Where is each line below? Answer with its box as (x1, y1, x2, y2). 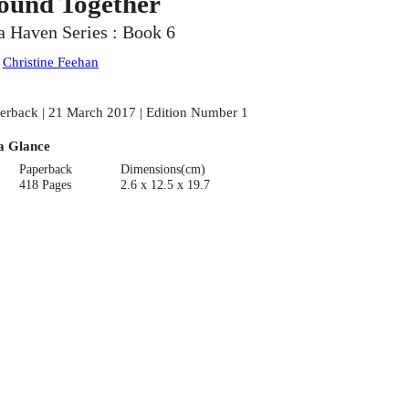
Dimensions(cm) (120, 162, 205, 176)
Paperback (19, 162, 73, 176)
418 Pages (19, 177, 72, 192)
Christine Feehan (2, 54, 99, 70)
